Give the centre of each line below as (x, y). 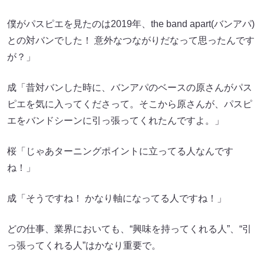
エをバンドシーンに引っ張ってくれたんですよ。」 (115, 121)
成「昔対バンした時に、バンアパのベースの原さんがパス (130, 88)
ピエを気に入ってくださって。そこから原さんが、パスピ (130, 104)
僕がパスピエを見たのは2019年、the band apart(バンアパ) (131, 24)
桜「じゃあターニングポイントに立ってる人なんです (120, 151)
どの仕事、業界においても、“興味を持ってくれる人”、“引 (129, 229)
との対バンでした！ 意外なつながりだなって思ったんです (131, 40)
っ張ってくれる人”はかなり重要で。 (84, 245)
